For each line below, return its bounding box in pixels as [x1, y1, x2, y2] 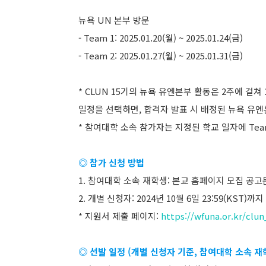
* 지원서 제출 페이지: [78, 210, 159, 222]
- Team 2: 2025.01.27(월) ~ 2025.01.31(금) [78, 49, 243, 62]
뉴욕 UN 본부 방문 [78, 14, 150, 26]
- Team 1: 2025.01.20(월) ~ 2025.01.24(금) [78, 31, 243, 44]
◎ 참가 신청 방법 [78, 156, 144, 169]
